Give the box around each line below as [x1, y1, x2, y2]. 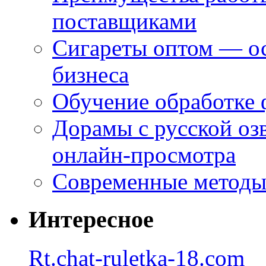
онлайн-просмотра [52, 141, 236, 167]
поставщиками [52, 8, 197, 34]
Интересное [28, 206, 154, 233]
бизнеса [52, 61, 129, 87]
